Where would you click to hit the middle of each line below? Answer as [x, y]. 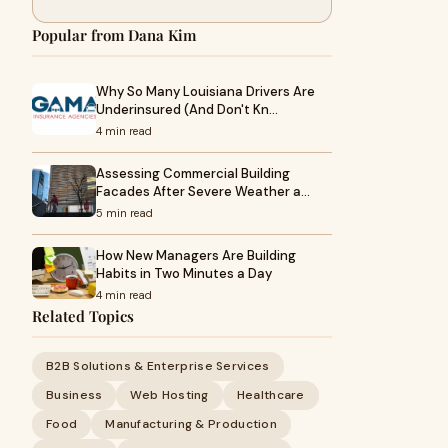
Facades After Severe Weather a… [203, 191]
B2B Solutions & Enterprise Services [158, 366]
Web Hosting [169, 395]
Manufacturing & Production [191, 424]
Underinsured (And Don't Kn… [187, 109]
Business [74, 395]
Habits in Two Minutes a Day [184, 273]
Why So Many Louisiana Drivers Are [205, 91]
